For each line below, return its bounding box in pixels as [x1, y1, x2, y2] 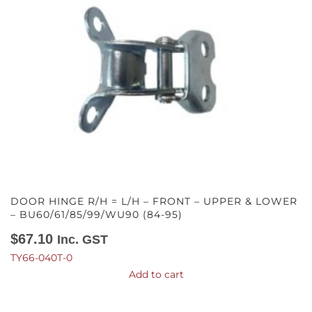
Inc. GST [57, 232, 108, 247]
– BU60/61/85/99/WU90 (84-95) [10, 208, 182, 221]
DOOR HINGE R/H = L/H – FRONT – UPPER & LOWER [10, 194, 297, 208]
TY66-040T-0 [10, 251, 72, 264]
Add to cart [128, 267, 184, 281]
